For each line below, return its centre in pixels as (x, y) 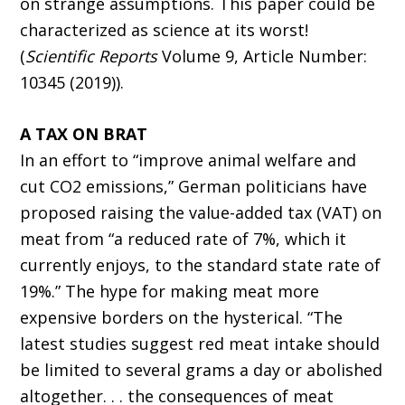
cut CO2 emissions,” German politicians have (194, 187)
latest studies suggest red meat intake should (200, 344)
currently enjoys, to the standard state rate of (201, 265)
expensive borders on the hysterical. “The (182, 318)
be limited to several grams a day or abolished (202, 370)
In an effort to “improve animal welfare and (188, 160)
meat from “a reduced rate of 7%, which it (184, 239)
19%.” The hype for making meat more (170, 292)
